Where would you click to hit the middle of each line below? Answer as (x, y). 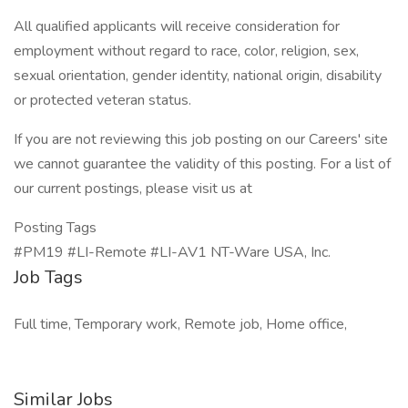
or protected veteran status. (102, 100)
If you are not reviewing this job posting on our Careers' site (201, 139)
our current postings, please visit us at (133, 189)
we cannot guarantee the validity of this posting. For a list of (202, 164)
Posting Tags (55, 228)
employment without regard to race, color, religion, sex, (186, 51)
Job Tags (48, 277)
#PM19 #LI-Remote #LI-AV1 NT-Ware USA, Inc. (172, 252)
